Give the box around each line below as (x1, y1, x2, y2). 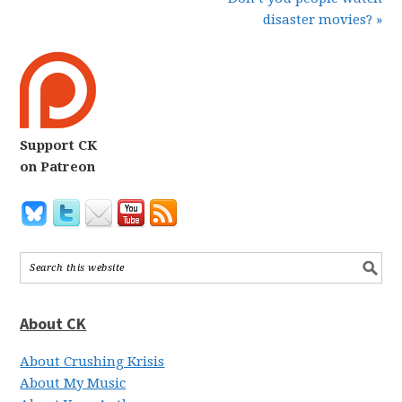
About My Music (20, 375, 127, 391)
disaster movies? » (262, 12, 382, 28)
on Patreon (20, 159, 96, 175)
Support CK (20, 137, 98, 153)
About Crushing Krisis (20, 354, 165, 370)
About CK (20, 313, 87, 334)
